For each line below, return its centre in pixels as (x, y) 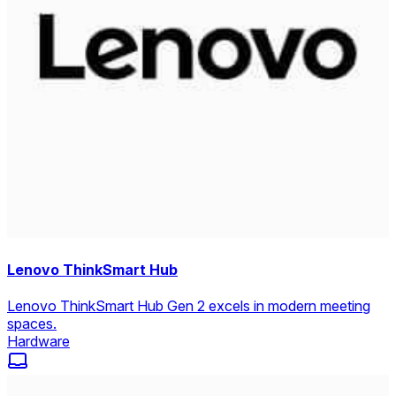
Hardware (38, 341)
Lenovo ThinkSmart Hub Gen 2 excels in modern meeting (189, 305)
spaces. (32, 323)
